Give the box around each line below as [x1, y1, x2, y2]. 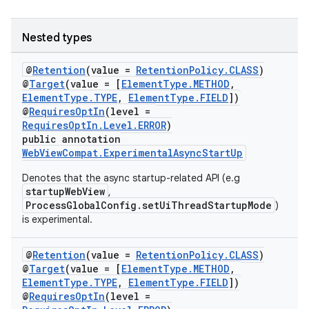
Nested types [22, 31, 92, 45]
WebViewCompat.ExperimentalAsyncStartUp [22, 146, 243, 159]
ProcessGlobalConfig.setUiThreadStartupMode [26, 199, 272, 212]
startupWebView [26, 185, 105, 198]
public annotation [22, 132, 121, 146]
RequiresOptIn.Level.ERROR [22, 119, 166, 132]
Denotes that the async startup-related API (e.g [22, 172, 240, 184]
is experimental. [22, 213, 92, 226]
